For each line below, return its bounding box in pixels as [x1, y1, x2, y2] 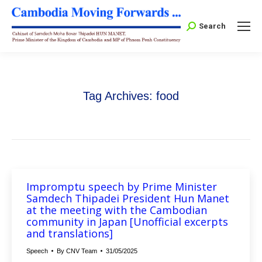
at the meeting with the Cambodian [26, 203, 207, 218]
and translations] [26, 226, 113, 241]
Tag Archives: [83, 89, 156, 103]
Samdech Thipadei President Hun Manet [26, 191, 229, 206]
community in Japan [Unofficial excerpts [26, 215, 228, 229]
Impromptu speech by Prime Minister [26, 180, 217, 194]
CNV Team [66, 247, 97, 255]
